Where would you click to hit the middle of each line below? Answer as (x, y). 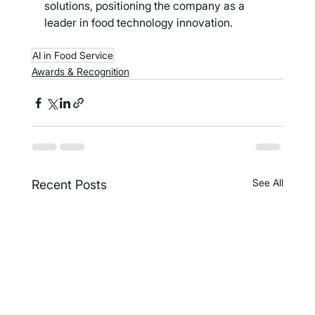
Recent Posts (69, 185)
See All (268, 183)
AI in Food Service (72, 56)
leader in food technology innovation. (138, 23)
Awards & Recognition (80, 72)
